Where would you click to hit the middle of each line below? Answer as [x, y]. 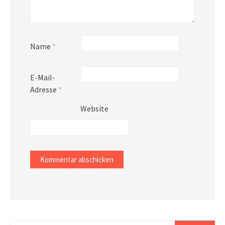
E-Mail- [43, 77]
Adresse [44, 89]
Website [94, 108]
